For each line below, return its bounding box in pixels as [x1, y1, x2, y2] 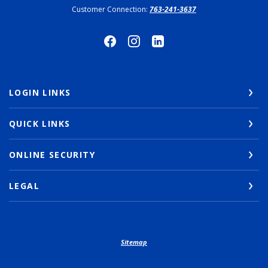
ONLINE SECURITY [9, 149, 95, 160]
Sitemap [121, 237, 147, 246]
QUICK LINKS [9, 118, 71, 129]
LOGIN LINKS [9, 87, 71, 98]
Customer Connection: [72, 4, 150, 14]
